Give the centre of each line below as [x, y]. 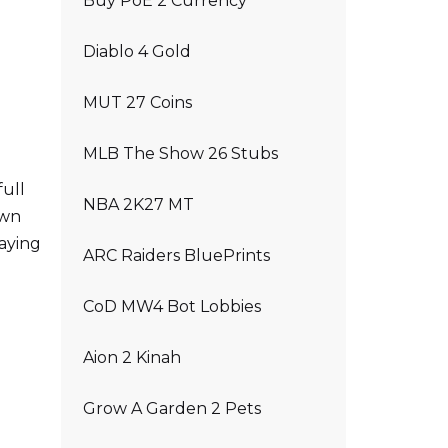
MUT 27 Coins [137, 102]
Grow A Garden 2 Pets [172, 408]
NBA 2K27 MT [138, 204]
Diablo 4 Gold [137, 51]
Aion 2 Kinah [132, 357]
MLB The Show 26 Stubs [180, 153]
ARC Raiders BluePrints [176, 255]
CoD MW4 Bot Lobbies [172, 306]
